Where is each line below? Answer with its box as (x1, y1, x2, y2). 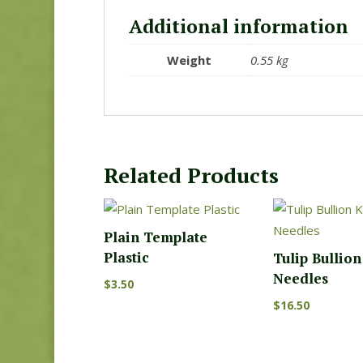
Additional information (128, 13, 348, 39)
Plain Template (103, 227, 207, 246)
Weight (167, 51, 212, 68)
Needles (273, 268, 329, 288)
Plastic (103, 247, 149, 267)
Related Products (103, 161, 279, 190)
